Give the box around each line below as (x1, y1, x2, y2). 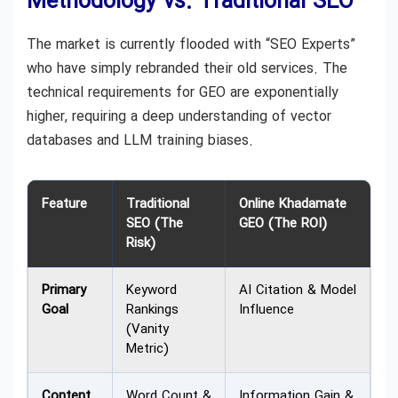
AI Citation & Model (239, 279, 356, 301)
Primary (42, 279, 86, 301)
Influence (239, 298, 294, 321)
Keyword (126, 279, 177, 301)
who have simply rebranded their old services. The (27, 57, 347, 80)
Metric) (126, 338, 169, 360)
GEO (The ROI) (239, 212, 327, 235)
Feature (42, 193, 87, 215)
